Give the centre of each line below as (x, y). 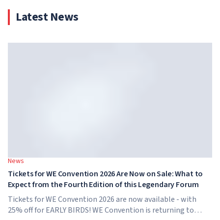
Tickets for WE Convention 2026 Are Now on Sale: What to (106, 174)
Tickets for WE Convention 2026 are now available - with (102, 199)
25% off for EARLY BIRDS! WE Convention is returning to (101, 210)
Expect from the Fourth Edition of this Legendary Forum (103, 185)
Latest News (47, 17)
